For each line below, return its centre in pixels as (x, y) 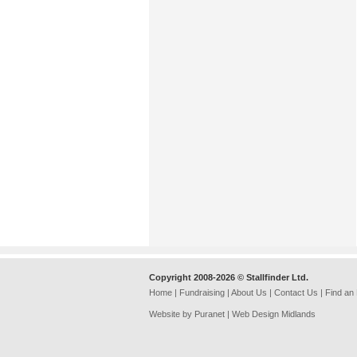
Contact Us (296, 292)
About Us (249, 292)
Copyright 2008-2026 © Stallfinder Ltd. (229, 277)
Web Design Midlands (274, 314)
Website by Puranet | (190, 314)
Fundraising (202, 292)
